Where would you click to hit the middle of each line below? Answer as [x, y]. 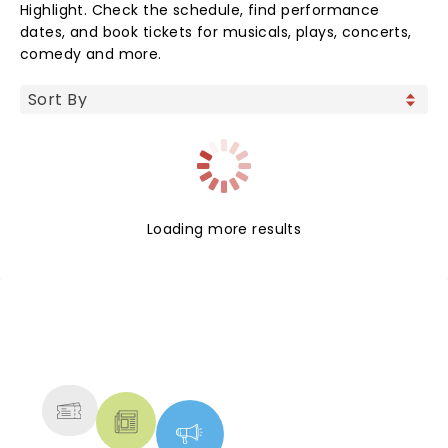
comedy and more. [91, 54]
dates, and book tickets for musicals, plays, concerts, [216, 32]
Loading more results [224, 229]
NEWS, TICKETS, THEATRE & [216, 344]
